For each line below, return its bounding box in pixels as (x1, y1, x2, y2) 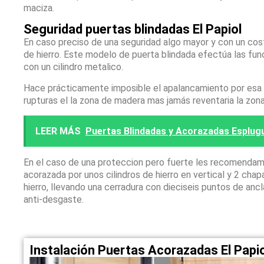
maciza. (24, 2, 55, 14)
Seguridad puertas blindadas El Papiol (24, 21, 242, 37)
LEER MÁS (35, 125, 81, 137)
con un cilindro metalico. (24, 61, 124, 72)
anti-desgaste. (24, 193, 84, 205)
